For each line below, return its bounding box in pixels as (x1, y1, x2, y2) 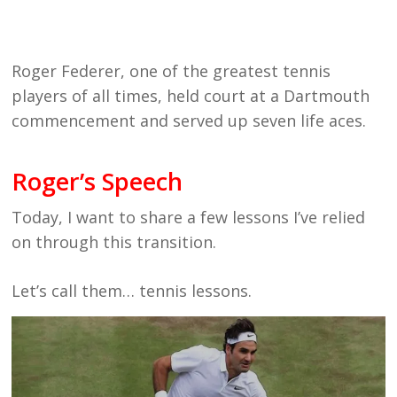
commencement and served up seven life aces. (12, 110, 367, 131)
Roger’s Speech (12, 165, 183, 198)
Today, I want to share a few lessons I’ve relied (12, 206, 366, 228)
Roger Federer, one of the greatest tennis (12, 60, 331, 82)
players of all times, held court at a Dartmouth (12, 85, 370, 106)
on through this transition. (12, 231, 217, 253)
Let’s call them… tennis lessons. (12, 280, 253, 301)
